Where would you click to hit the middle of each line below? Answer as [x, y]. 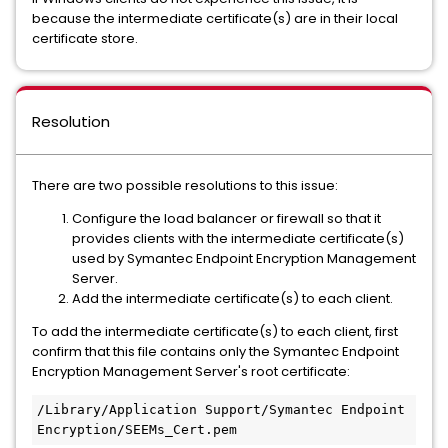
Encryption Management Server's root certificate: [191, 371]
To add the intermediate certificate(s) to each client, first [215, 331]
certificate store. [85, 38]
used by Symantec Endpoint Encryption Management [244, 258]
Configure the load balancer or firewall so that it [226, 218]
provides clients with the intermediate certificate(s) [238, 238]
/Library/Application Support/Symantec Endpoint [221, 409]
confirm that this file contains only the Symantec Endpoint [215, 351]
